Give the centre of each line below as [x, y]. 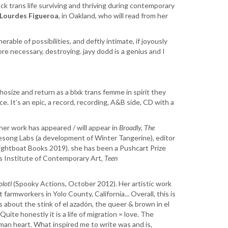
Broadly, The [137, 128]
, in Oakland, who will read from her [113, 16]
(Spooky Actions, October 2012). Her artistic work [92, 184]
